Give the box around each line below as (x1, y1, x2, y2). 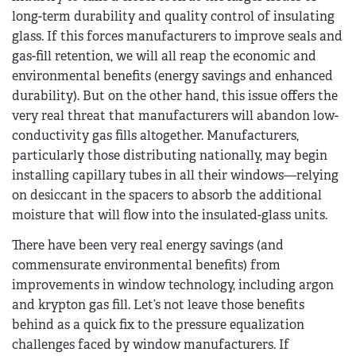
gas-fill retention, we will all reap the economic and (12, 48, 316, 65)
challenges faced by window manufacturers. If (12, 335, 289, 353)
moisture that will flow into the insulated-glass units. (12, 207, 327, 224)
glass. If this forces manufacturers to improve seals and (12, 28, 342, 45)
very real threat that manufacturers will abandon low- (12, 107, 339, 125)
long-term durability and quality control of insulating (12, 8, 335, 25)
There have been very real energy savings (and (12, 236, 284, 253)
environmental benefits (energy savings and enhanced (12, 68, 333, 85)
